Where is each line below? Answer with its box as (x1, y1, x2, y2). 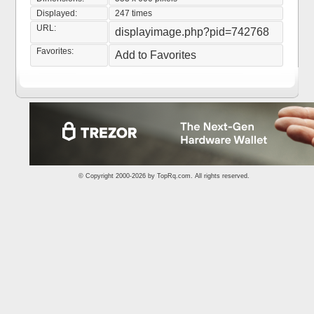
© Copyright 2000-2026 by (78, 172, 157, 179)
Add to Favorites (115, 49, 197, 61)
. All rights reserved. (191, 172, 250, 179)
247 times (115, 8, 153, 18)
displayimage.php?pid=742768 (115, 26, 270, 38)
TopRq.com (157, 172, 191, 179)
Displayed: (36, 8, 78, 18)
